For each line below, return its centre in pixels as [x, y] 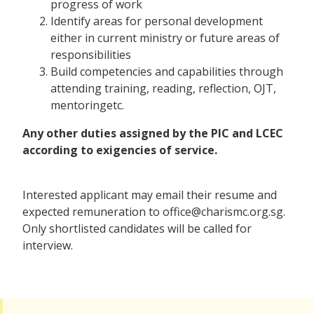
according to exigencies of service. [120, 150]
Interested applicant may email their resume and [150, 195]
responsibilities [91, 55]
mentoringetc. [87, 105]
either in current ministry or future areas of [165, 38]
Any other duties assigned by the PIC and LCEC [153, 134]
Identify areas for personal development [157, 21]
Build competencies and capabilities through [167, 72]
